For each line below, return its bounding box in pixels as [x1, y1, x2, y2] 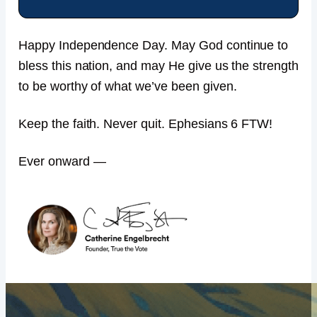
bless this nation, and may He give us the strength [18, 59, 299, 74]
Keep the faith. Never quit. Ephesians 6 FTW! [18, 117, 273, 132]
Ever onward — [18, 154, 106, 169]
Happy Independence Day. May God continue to [18, 38, 289, 53]
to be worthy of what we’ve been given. [18, 79, 237, 94]
